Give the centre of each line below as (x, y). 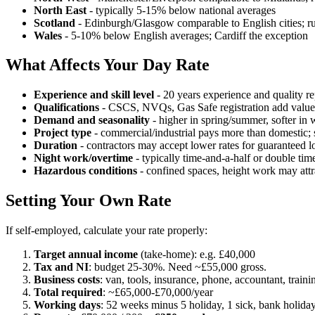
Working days (67, 305)
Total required (68, 292)
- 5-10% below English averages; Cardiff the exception (185, 35)
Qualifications (66, 108)
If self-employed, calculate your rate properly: (107, 231)
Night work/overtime (83, 158)
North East (60, 10)
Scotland (54, 22)
